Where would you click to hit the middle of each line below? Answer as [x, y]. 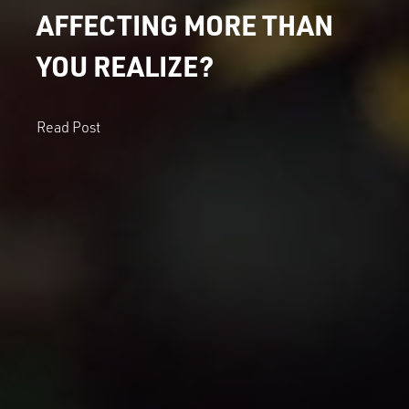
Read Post [68, 127]
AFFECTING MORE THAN [185, 25]
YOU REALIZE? [125, 66]
